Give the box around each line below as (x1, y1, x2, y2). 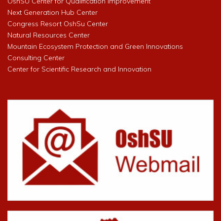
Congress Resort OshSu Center (7, 19, 108, 29)
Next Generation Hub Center (7, 8, 98, 17)
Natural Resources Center (7, 31, 90, 40)
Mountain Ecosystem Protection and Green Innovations (7, 42, 183, 51)
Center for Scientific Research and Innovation (7, 65, 151, 74)
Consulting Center (7, 53, 65, 63)
